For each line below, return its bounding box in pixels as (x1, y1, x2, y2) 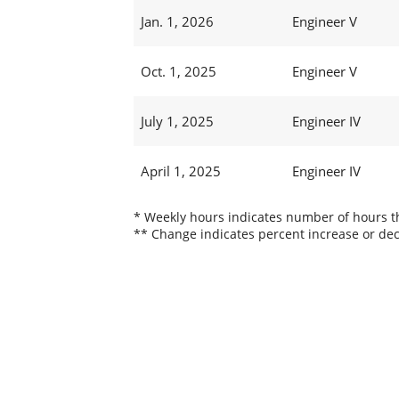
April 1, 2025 (140, 162, 221, 181)
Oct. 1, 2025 (140, 62, 216, 81)
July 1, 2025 (140, 112, 214, 131)
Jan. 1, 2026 (140, 12, 214, 31)
